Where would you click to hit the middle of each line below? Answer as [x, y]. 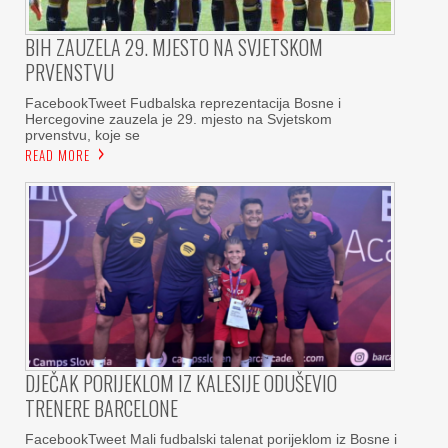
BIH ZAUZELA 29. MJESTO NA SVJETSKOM [174, 47]
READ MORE [57, 155]
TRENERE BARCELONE [101, 407]
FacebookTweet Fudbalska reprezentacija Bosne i [183, 103]
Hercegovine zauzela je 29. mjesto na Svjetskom [178, 119]
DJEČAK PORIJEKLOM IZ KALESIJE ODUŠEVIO [181, 382]
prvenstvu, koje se [82, 135]
